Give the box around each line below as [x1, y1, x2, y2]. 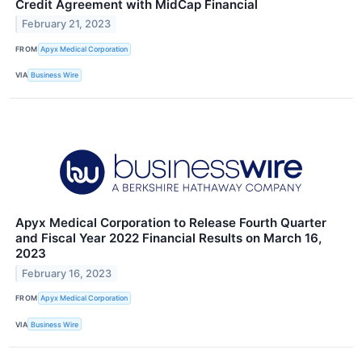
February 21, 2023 [22, 18, 112, 31]
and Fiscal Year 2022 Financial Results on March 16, [15, 229, 322, 246]
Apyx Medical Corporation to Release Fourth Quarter [15, 214, 326, 230]
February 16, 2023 [22, 267, 112, 280]
